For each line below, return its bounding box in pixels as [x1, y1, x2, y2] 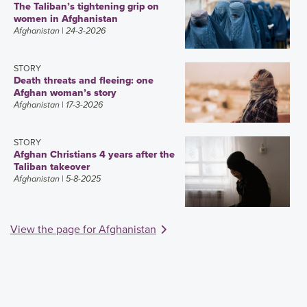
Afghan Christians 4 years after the [14, 146, 175, 162]
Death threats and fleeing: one [14, 73, 153, 88]
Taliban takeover [14, 158, 90, 174]
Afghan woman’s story [14, 85, 116, 101]
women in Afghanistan [14, 11, 118, 27]
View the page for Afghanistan [10, 221, 156, 236]
